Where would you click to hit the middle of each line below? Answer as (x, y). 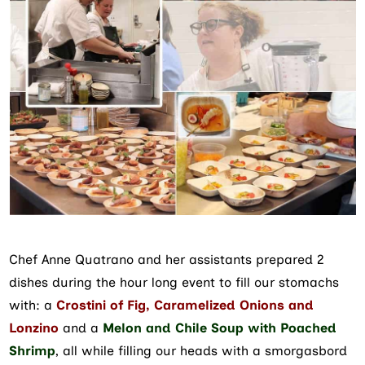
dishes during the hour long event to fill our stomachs (174, 282)
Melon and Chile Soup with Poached (218, 328)
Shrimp (33, 350)
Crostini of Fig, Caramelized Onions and (185, 305)
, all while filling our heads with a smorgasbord (202, 350)
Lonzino (34, 328)
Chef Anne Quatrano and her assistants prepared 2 (167, 259)
